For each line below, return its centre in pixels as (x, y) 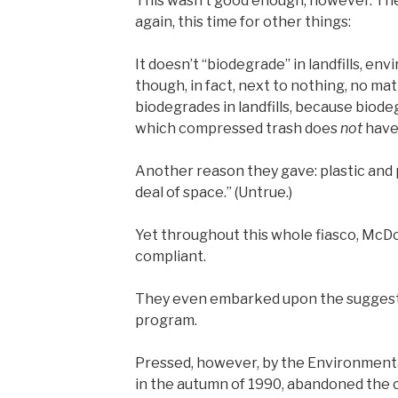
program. (166, 321)
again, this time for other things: (243, 22)
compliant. (170, 257)
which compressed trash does (237, 129)
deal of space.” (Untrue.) (213, 193)
